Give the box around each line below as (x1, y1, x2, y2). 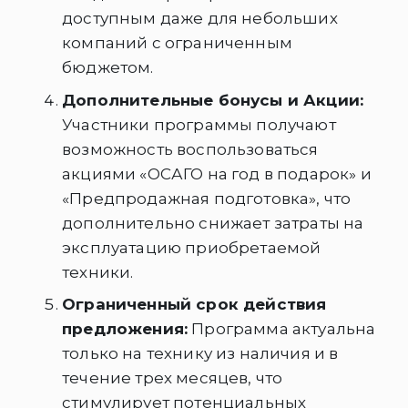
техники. (62, 262, 134, 281)
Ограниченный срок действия (62, 295, 327, 314)
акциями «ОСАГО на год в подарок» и (62, 164, 372, 183)
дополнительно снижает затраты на (62, 213, 364, 232)
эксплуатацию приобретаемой (62, 238, 321, 257)
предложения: (62, 320, 189, 339)
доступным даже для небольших (62, 9, 338, 28)
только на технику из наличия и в (62, 344, 339, 363)
